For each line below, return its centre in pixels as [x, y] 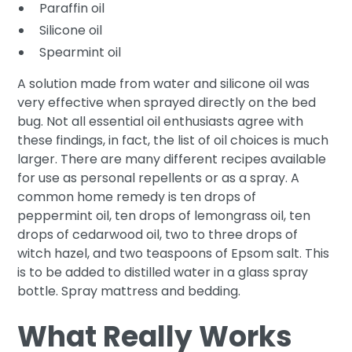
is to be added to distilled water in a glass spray [163, 272]
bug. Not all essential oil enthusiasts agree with [161, 121]
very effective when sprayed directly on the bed [167, 102]
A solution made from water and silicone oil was [164, 83]
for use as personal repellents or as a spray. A [159, 178]
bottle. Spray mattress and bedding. [129, 291]
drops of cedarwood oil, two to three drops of [158, 234]
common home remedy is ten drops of [137, 196]
